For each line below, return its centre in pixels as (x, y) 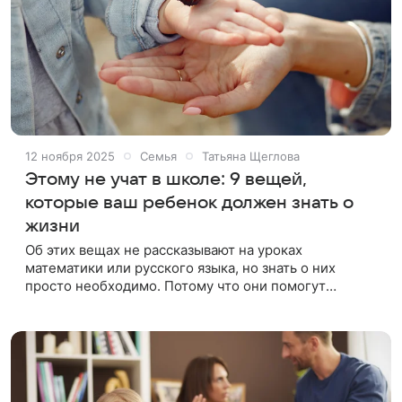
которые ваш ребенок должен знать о (189, 202)
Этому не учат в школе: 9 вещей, (166, 179)
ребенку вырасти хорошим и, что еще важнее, (178, 303)
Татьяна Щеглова (251, 156)
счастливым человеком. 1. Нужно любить (161, 321)
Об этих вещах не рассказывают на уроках (164, 249)
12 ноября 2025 (70, 156)
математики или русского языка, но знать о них (180, 267)
